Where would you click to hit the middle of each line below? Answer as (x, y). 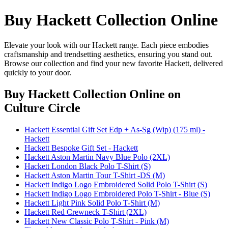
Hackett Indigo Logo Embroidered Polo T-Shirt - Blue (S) (117, 193)
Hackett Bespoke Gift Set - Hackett (81, 148)
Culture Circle (42, 108)
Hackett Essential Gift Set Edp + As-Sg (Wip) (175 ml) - (115, 129)
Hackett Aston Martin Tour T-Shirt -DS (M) (95, 175)
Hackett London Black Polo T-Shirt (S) (88, 166)
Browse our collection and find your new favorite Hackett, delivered (113, 63)
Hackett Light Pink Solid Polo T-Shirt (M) (92, 203)
